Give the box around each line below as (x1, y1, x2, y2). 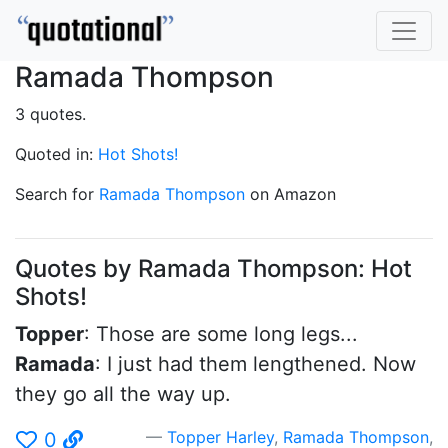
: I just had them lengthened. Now (95, 352, 416, 376)
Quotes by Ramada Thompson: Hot (15, 254, 412, 283)
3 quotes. (15, 104, 86, 124)
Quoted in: (15, 144, 98, 164)
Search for (15, 184, 99, 204)
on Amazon (245, 184, 336, 204)
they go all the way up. (15, 382, 231, 406)
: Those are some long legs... (84, 322, 358, 346)
